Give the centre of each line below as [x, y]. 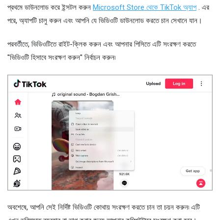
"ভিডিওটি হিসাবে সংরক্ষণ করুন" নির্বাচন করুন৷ [61, 57]
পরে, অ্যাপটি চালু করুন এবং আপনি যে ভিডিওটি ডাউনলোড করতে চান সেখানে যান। [105, 20]
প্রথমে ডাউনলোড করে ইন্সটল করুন [50, 7]
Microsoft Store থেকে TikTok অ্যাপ [145, 7]
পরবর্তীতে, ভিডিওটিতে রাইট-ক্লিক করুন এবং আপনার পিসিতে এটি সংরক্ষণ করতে [102, 44]
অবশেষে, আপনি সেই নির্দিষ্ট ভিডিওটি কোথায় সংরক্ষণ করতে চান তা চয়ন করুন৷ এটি [104, 207]
